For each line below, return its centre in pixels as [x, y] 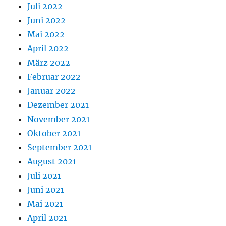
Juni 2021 [46, 190]
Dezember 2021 [58, 105]
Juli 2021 [44, 176]
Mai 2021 [45, 204]
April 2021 [47, 218]
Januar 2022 [52, 91]
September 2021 [60, 148]
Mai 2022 [46, 35]
